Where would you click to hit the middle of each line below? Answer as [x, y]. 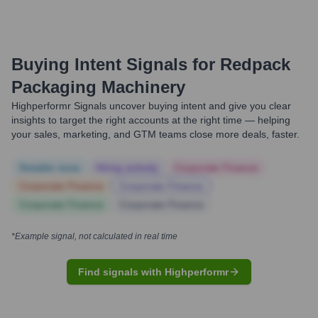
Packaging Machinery [98, 87]
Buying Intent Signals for [113, 64]
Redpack [255, 64]
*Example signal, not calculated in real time [94, 236]
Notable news [50, 168]
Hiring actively [127, 168]
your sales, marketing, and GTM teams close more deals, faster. [155, 134]
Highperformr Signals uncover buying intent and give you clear [151, 106]
